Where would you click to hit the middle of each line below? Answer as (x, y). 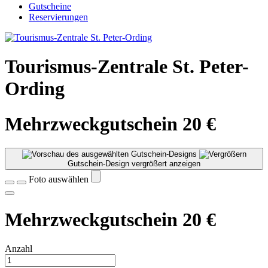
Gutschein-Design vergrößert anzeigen (134, 164)
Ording (35, 89)
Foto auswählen (60, 179)
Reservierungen (58, 17)
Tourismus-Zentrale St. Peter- (127, 67)
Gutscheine (50, 6)
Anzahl (19, 249)
